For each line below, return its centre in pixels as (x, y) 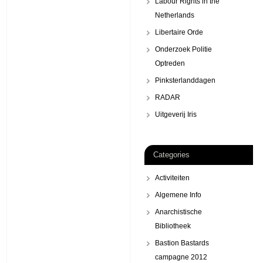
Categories (171, 155)
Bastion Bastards (182, 243)
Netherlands (175, 15)
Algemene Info (178, 195)
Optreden (170, 63)
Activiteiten (172, 178)
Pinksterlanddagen (185, 80)
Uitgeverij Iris (176, 114)
